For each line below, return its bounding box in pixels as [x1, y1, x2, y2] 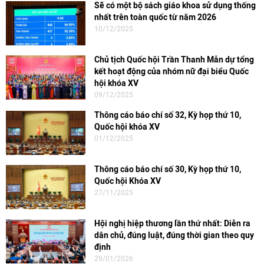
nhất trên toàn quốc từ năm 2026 [94, 12, 216, 22]
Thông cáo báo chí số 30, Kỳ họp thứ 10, [94, 164, 241, 174]
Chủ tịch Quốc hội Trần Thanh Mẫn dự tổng [94, 55, 254, 65]
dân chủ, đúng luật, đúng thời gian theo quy [94, 230, 254, 240]
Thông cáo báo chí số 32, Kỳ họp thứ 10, [94, 110, 241, 120]
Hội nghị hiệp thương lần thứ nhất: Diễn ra [94, 219, 250, 229]
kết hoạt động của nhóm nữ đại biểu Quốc [94, 67, 249, 77]
